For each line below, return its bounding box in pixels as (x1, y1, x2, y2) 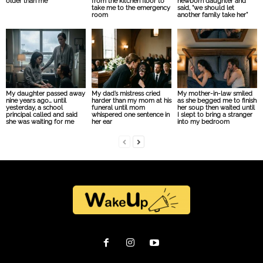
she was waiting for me (6, 118, 74, 126)
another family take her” (177, 11, 248, 19)
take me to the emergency (91, 4, 170, 12)
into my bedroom (177, 118, 230, 126)
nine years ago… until (6, 97, 66, 105)
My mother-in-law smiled (177, 90, 252, 98)
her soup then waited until (177, 104, 255, 112)
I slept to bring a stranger (177, 111, 252, 119)
